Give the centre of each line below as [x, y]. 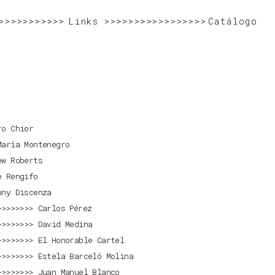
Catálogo [233, 21]
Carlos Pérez [65, 208]
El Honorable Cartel [81, 240]
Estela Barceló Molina [85, 256]
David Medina [65, 224]
